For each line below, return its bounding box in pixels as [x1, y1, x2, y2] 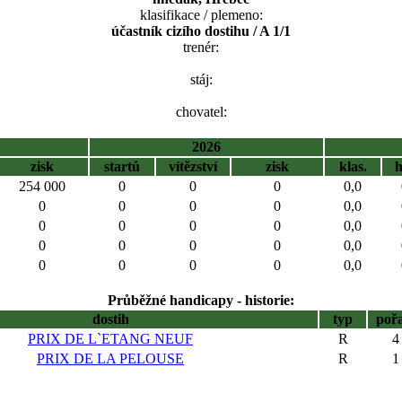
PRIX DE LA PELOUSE [37, 351, 184, 366]
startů [104, 159, 140, 174]
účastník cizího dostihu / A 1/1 [111, 23, 291, 39]
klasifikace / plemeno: [139, 7, 263, 22]
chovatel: [175, 104, 227, 119]
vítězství [169, 159, 217, 174]
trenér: [183, 39, 219, 55]
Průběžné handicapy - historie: [108, 293, 294, 308]
